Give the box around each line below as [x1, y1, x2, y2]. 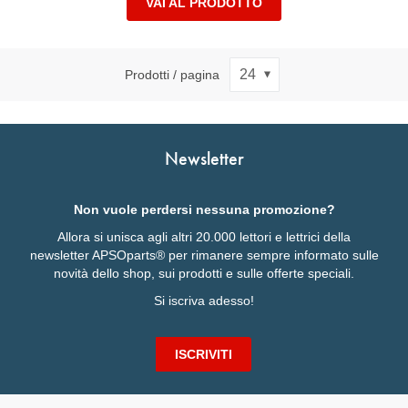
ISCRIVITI [175, 347, 232, 362]
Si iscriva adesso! [154, 293, 254, 308]
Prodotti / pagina [124, 66, 219, 82]
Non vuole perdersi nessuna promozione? [73, 202, 335, 217]
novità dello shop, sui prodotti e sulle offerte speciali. [54, 266, 354, 280]
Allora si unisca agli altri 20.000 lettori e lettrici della [57, 229, 351, 244]
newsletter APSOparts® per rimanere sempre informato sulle [29, 248, 379, 262]
